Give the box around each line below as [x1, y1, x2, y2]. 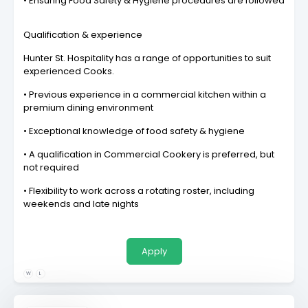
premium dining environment [23, 101, 153, 114]
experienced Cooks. [23, 65, 114, 78]
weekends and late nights [23, 197, 139, 210]
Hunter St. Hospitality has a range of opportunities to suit [23, 52, 271, 65]
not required [23, 161, 79, 174]
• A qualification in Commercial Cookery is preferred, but [23, 148, 274, 161]
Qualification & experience [23, 28, 142, 41]
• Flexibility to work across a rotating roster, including [23, 184, 254, 197]
